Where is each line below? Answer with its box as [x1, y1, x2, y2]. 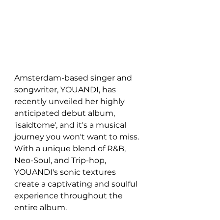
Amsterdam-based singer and [14, 73, 134, 82]
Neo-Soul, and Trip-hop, [14, 155, 108, 165]
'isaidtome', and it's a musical [14, 120, 128, 130]
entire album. [14, 202, 67, 212]
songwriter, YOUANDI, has [14, 84, 118, 94]
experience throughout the [14, 191, 125, 200]
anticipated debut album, [14, 108, 117, 118]
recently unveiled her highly [14, 96, 127, 106]
